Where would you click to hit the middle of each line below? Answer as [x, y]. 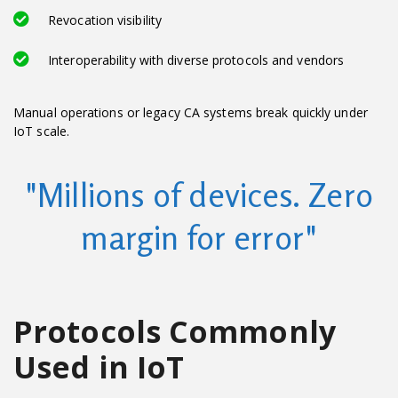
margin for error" [199, 237]
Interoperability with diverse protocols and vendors [196, 60]
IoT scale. [41, 131]
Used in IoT [99, 366]
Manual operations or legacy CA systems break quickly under [191, 112]
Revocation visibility [105, 20]
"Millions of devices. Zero [199, 195]
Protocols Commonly [175, 331]
